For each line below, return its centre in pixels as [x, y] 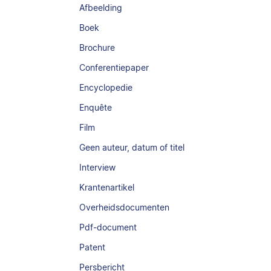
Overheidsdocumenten [125, 207]
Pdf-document [108, 227]
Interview [98, 167]
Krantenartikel [107, 187]
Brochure [97, 47]
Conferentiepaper [114, 67]
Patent [93, 247]
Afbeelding [101, 8]
